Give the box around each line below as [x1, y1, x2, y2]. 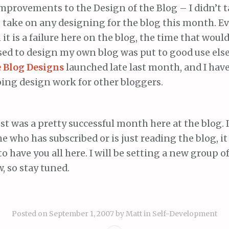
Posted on [12, 209, 49, 218]
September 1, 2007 [49, 209, 114, 218]
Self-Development [152, 209, 217, 218]
